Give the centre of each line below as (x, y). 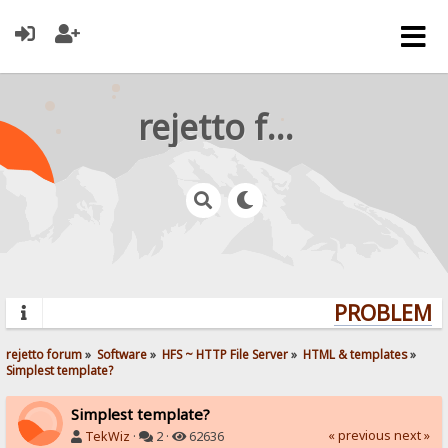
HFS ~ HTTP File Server (225, 353)
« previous (359, 435)
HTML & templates (355, 353)
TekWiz (108, 436)
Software (122, 353)
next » (411, 435)
